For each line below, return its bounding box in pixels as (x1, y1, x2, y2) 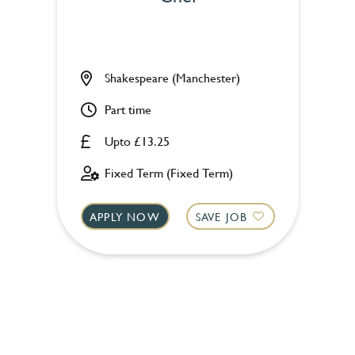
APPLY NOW (90, 208, 160, 225)
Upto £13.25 (104, 132, 170, 150)
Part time (104, 100, 151, 118)
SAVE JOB (195, 208, 248, 225)
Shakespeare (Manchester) (104, 68, 240, 86)
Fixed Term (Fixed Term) (104, 163, 233, 181)
